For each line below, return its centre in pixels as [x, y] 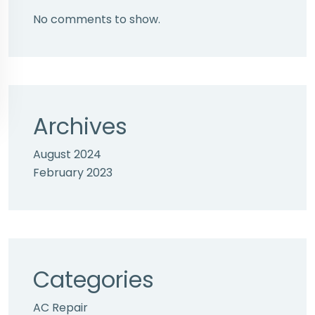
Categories [94, 279]
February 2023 [73, 173]
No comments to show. [97, 19]
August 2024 [67, 154]
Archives [80, 126]
